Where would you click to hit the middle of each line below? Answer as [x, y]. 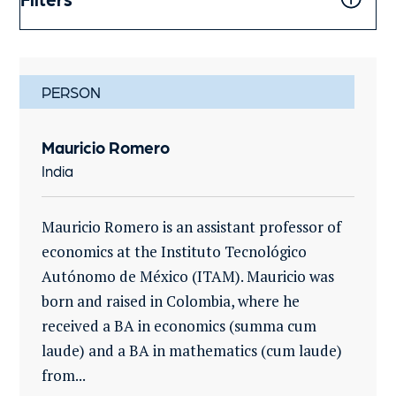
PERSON [72, 92]
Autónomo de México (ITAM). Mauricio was [188, 276]
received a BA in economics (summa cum [179, 326]
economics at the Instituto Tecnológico [175, 251]
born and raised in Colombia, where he [171, 301]
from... [64, 375]
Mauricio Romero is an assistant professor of [192, 227]
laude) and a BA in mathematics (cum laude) [192, 350]
